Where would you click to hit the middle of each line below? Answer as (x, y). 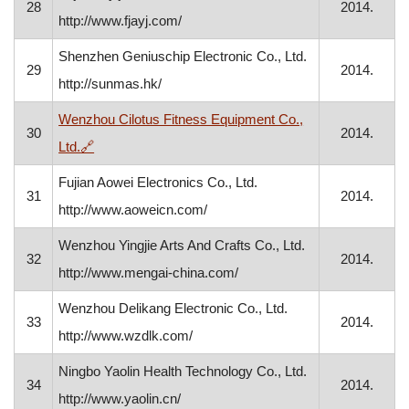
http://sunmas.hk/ (110, 84)
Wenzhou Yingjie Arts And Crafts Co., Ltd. (182, 245)
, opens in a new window (166, 146)
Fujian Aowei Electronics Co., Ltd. (158, 182)
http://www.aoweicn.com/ (133, 210)
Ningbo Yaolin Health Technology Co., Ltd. (183, 371)
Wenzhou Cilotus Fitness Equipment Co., (181, 119)
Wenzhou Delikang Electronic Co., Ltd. (173, 308)
